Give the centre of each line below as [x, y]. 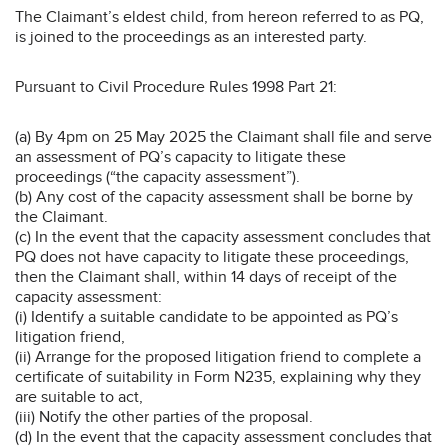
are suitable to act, [79, 396]
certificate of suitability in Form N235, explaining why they [218, 376]
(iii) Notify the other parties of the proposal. [164, 416]
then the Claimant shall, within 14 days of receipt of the [206, 276]
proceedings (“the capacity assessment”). [157, 176]
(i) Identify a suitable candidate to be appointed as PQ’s [206, 316]
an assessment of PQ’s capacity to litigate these [180, 156]
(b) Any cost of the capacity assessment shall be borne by [214, 196]
